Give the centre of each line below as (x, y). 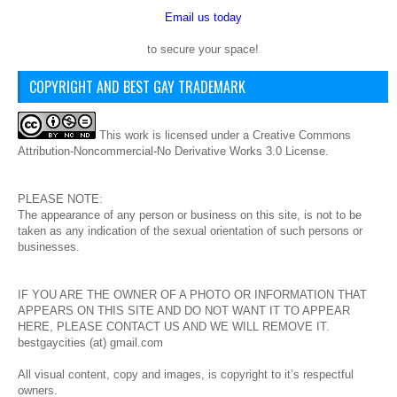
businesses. (49, 247)
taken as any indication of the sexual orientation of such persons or (190, 231)
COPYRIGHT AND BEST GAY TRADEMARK (137, 87)
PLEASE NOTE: (60, 199)
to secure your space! (203, 50)
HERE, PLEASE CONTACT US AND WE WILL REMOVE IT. (174, 327)
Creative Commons (302, 136)
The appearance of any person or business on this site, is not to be (190, 215)
